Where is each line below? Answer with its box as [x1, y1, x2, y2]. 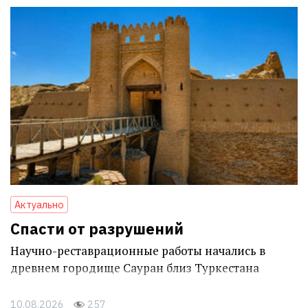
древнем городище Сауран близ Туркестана [10, 259, 259, 276]
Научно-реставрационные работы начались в [10, 242, 265, 258]
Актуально [14, 197, 64, 211]
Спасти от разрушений [10, 218, 184, 239]
